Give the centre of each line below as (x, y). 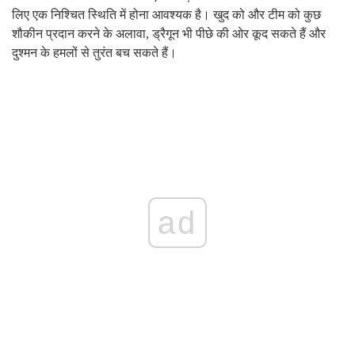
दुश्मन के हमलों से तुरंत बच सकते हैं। (94, 53)
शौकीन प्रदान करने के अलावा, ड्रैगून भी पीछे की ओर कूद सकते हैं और (169, 34)
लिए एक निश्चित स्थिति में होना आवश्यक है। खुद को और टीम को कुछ (166, 15)
